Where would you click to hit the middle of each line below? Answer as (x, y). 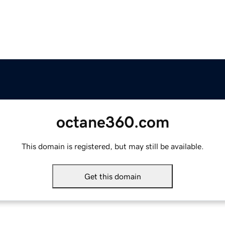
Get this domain (113, 177)
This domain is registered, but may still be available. (113, 146)
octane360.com (113, 122)
